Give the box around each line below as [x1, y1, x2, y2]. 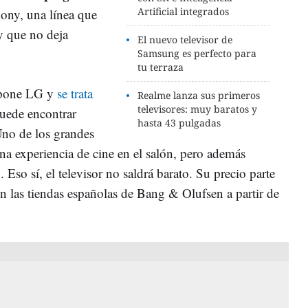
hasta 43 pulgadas [137, 116, 221, 129]
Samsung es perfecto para [137, 47, 257, 60]
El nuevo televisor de [137, 33, 233, 46]
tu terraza [137, 60, 184, 74]
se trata [57, 85, 93, 102]
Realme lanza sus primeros [137, 89, 261, 102]
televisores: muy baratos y [137, 102, 258, 115]
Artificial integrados [137, 5, 230, 18]
